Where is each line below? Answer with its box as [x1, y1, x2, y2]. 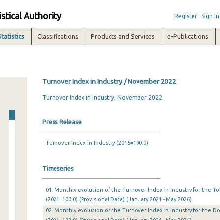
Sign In [201, 13, 219, 19]
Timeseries [42, 165, 74, 172]
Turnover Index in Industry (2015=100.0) [45, 140, 148, 146]
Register [174, 13, 197, 19]
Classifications [37, 33, 79, 40]
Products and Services [91, 33, 155, 40]
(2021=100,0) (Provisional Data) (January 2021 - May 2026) [45, 196, 192, 202]
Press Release [42, 118, 82, 125]
